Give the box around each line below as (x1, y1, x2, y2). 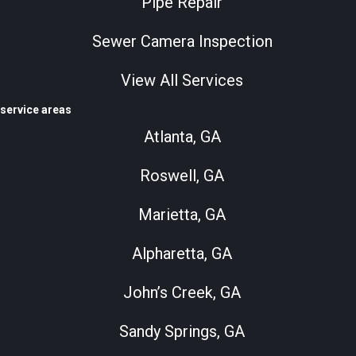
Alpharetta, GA (132, 244, 232, 264)
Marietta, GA (138, 205, 226, 225)
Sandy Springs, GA (119, 322, 245, 342)
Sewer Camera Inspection (91, 32, 273, 52)
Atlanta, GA (143, 127, 221, 147)
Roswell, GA (140, 166, 224, 186)
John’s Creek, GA (123, 283, 241, 303)
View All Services (121, 71, 243, 91)
